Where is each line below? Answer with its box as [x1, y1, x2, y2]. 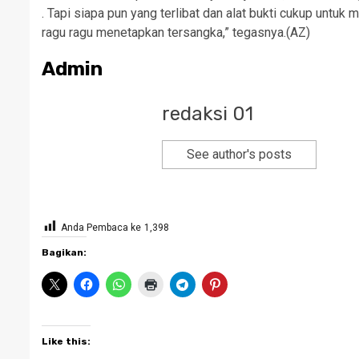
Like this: [42, 335, 91, 347]
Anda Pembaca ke [61, 221, 141, 233]
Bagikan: [42, 246, 87, 258]
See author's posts [187, 146, 292, 162]
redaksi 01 [162, 102, 253, 125]
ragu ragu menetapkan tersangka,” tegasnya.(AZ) [42, 24, 310, 40]
